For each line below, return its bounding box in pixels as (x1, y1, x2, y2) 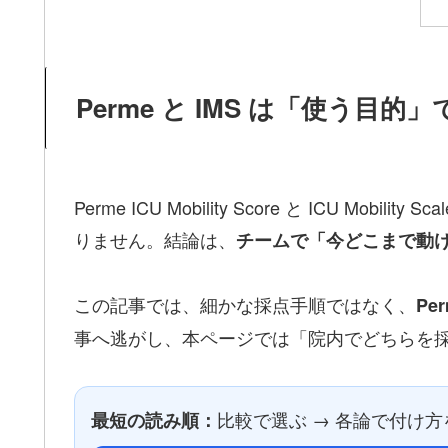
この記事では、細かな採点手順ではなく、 (74, 291, 416, 318)
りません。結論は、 (74, 225, 236, 252)
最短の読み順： (91, 406, 217, 433)
